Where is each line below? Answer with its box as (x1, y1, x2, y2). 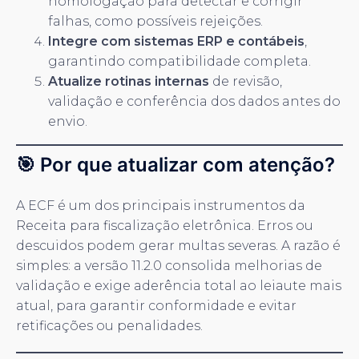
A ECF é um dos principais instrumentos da (16, 197, 305, 213)
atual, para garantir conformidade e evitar (16, 297, 296, 313)
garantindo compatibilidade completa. (48, 53, 311, 69)
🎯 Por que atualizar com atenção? (16, 152, 335, 176)
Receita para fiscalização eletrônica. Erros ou (16, 217, 313, 233)
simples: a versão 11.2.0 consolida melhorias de (16, 257, 322, 273)
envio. (48, 113, 87, 129)
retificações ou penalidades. (16, 317, 203, 333)
